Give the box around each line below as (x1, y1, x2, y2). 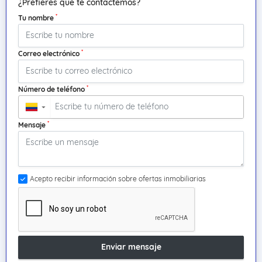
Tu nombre (18, 13, 56, 22)
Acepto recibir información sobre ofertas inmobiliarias (30, 174, 206, 183)
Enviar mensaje (101, 242, 161, 253)
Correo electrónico (18, 49, 81, 58)
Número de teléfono (18, 84, 87, 94)
